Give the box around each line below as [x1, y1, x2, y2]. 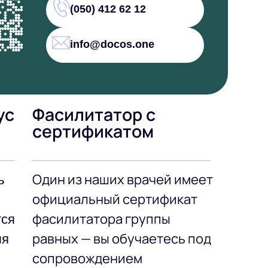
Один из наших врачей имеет [32, 170, 214, 188]
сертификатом [32, 119, 154, 143]
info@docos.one [70, 38, 155, 50]
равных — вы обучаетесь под [32, 229, 212, 248]
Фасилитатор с [32, 102, 156, 126]
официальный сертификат [32, 190, 198, 208]
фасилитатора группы [32, 209, 171, 228]
